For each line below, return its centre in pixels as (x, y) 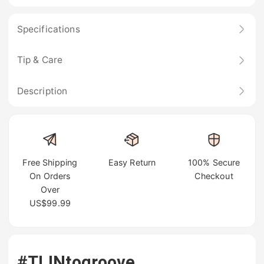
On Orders (50, 176)
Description (42, 91)
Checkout (214, 176)
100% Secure (214, 163)
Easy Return (132, 163)
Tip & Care (40, 60)
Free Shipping (50, 163)
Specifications (48, 29)
